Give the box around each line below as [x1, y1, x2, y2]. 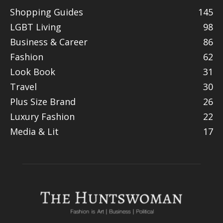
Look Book [10, 65, 55, 78]
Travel [10, 80, 37, 93]
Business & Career [10, 35, 88, 48]
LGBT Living [10, 20, 61, 33]
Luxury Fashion [10, 110, 75, 122]
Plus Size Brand [10, 95, 76, 108]
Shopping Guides [10, 5, 83, 18]
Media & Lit [10, 125, 59, 137]
